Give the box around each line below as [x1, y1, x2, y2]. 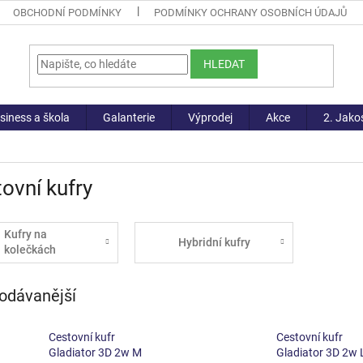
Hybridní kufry [178, 235, 251, 249]
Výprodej [188, 111, 233, 124]
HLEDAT [203, 57, 246, 70]
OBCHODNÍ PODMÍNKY [13, 6, 122, 19]
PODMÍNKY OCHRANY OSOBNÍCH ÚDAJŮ [154, 6, 348, 19]
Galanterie [103, 111, 155, 124]
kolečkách [3, 243, 56, 257]
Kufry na [3, 228, 47, 241]
